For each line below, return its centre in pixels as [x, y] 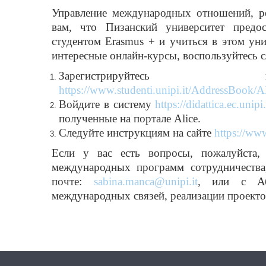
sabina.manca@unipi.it [145, 181]
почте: [73, 181]
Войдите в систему [107, 104]
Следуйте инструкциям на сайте [137, 133]
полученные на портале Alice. [130, 118]
